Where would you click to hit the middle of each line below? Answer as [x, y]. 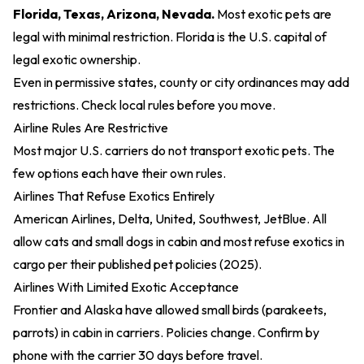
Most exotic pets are [273, 14]
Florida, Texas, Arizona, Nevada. [114, 14]
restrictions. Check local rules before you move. [144, 105]
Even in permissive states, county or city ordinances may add [181, 82]
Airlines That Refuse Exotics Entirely [114, 196]
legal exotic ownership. [77, 59]
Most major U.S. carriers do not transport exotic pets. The [174, 150]
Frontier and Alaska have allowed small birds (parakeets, [170, 310]
